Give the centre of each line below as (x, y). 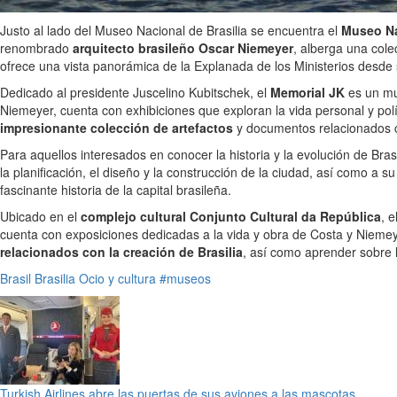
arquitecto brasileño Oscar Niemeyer (183, 48)
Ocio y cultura (117, 279)
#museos (185, 279)
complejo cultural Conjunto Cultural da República (231, 217)
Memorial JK (307, 93)
